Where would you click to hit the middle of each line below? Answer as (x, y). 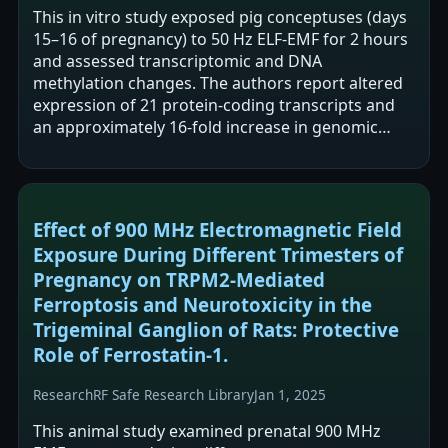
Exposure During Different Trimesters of (218, 254)
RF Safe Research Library (173, 395)
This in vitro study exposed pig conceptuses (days (220, 16)
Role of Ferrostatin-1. (130, 354)
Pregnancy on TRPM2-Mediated (179, 279)
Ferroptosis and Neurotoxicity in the (202, 304)
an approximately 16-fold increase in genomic (205, 126)
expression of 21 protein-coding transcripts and (214, 104)
